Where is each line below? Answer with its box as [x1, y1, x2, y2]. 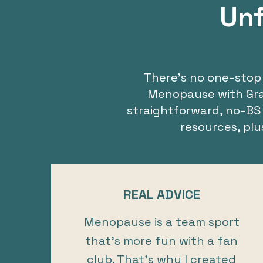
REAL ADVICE [123, 186, 200, 203]
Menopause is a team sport [83, 214, 240, 230]
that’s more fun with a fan [85, 232, 238, 248]
